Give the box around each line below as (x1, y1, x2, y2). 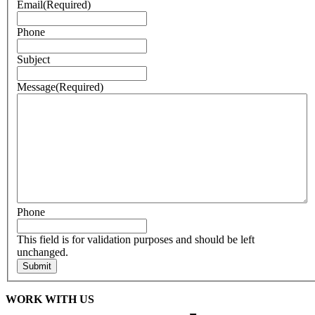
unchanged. (17, 245, 68, 258)
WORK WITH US (6, 292, 94, 305)
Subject (17, 53, 50, 65)
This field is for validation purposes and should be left (17, 233, 255, 245)
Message (17, 80, 56, 93)
